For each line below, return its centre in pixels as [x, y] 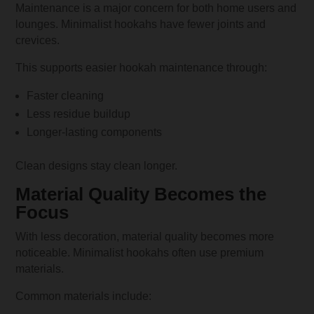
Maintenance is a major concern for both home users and [156, 8]
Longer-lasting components [95, 132]
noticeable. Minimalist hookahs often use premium [140, 252]
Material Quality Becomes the [141, 194]
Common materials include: [84, 296]
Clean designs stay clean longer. [97, 165]
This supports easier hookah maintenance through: [142, 67]
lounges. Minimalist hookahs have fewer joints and [141, 24]
